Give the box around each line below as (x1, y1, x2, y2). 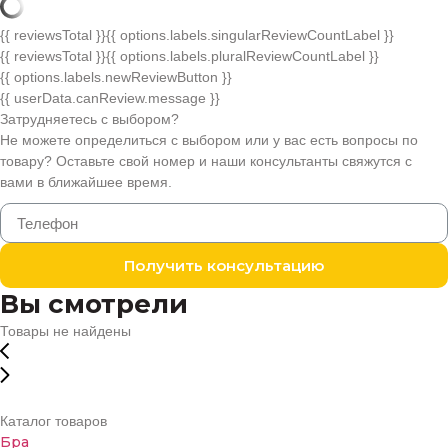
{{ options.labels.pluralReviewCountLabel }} (106, 48, 379, 64)
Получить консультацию (124, 256, 324, 275)
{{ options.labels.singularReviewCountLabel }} (106, 27, 394, 43)
